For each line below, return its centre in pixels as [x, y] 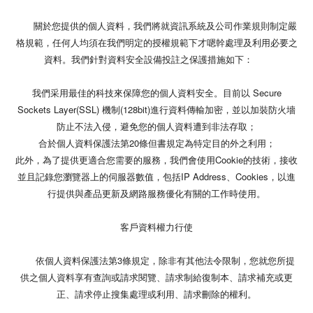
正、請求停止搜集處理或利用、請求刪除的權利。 [156, 293]
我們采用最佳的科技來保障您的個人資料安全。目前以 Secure [156, 92]
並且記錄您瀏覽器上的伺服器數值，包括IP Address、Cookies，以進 [156, 176]
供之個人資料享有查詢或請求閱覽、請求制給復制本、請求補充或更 [156, 277]
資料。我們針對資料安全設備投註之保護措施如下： [156, 59]
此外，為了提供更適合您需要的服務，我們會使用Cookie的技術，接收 [156, 159]
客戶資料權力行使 [156, 226]
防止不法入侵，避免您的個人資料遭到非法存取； [156, 126]
